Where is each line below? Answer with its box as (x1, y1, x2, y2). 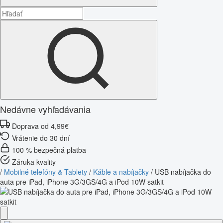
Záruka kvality (12, 156, 56, 167)
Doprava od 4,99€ (12, 120, 69, 131)
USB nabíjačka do (155, 166, 211, 177)
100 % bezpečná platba (12, 144, 86, 155)
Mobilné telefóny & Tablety (4, 166, 87, 177)
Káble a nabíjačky (93, 166, 149, 177)
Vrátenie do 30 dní (12, 132, 70, 143)
